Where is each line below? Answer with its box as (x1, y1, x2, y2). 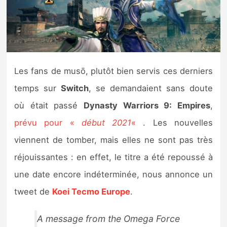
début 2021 (81, 117, 132, 128)
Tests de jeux (28, 70, 88, 83)
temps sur (14, 83, 61, 93)
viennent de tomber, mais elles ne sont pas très (14, 134, 213, 145)
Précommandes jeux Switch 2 (28, 202, 164, 215)
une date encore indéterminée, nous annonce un (14, 169, 213, 179)
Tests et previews (18, 42, 101, 55)
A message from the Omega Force (37, 213, 180, 224)
